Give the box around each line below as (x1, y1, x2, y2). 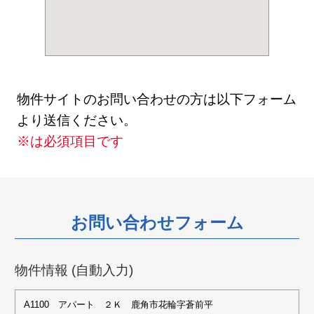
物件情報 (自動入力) (14, 262, 133, 278)
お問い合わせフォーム (70, 213, 244, 233)
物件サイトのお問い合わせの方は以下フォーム (16, 92, 296, 107)
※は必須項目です (16, 134, 123, 149)
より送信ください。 (16, 113, 137, 128)
